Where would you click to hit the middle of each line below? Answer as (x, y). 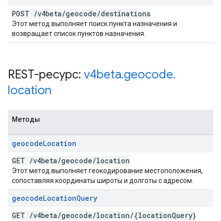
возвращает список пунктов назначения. (79, 34)
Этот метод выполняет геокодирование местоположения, (107, 171)
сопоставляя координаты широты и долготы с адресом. (103, 181)
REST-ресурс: (46, 74)
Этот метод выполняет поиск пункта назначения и (94, 24)
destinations (126, 14)
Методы (26, 119)
